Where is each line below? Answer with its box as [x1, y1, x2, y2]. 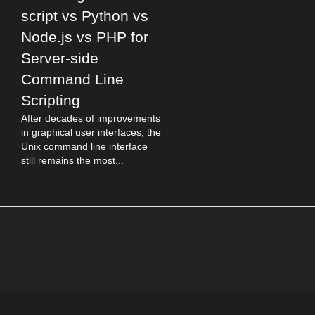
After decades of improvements [21, 112, 160, 124]
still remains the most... [21, 155, 124, 166]
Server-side [21, 50, 98, 66]
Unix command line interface [21, 141, 148, 152]
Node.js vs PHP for [21, 29, 148, 45]
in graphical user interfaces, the [21, 127, 161, 138]
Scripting [21, 92, 80, 108]
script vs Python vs [21, 8, 148, 24]
